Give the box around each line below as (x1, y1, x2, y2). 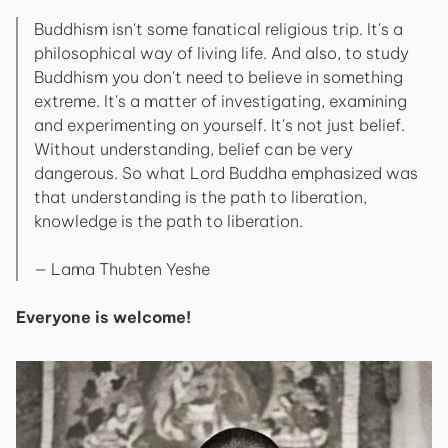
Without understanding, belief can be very (34, 139, 353, 159)
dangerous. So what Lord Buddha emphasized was (34, 163, 418, 183)
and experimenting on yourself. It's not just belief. (34, 115, 405, 135)
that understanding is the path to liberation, (34, 187, 367, 207)
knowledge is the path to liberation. (34, 211, 303, 231)
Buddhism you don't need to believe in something (34, 67, 403, 87)
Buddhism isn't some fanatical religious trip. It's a (34, 19, 403, 39)
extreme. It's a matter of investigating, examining (34, 91, 407, 111)
